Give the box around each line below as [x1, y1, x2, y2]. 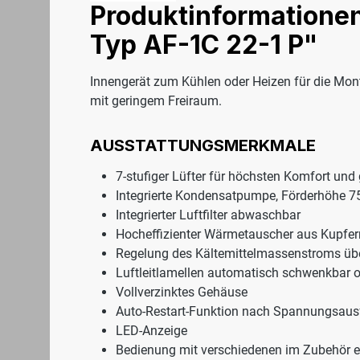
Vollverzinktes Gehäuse [116, 284, 247, 301]
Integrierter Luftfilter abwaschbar [116, 207, 301, 223]
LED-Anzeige [116, 323, 187, 339]
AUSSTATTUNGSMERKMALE [90, 136, 316, 156]
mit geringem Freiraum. [90, 93, 222, 109]
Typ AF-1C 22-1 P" [90, 29, 317, 61]
